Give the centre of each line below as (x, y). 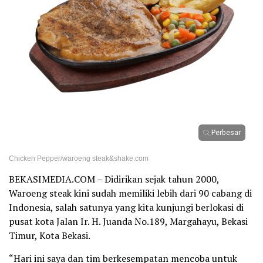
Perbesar (226, 133)
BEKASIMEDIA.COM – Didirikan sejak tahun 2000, (114, 179)
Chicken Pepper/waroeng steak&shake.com (79, 159)
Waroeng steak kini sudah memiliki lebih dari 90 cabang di (130, 193)
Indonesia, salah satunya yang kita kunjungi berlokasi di (126, 207)
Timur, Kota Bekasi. (50, 235)
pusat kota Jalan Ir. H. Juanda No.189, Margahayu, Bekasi (128, 221)
